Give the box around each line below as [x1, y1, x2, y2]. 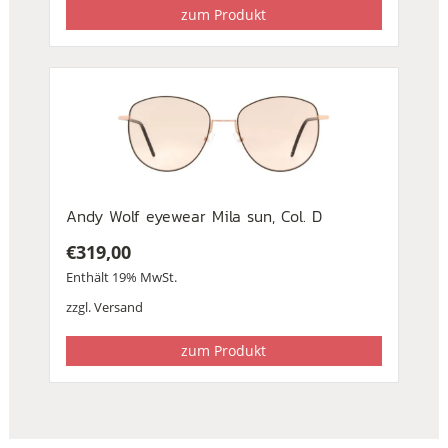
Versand [93, 297, 143, 316]
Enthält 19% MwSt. [65, 267, 177, 286]
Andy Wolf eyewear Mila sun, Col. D [65, 203, 322, 228]
